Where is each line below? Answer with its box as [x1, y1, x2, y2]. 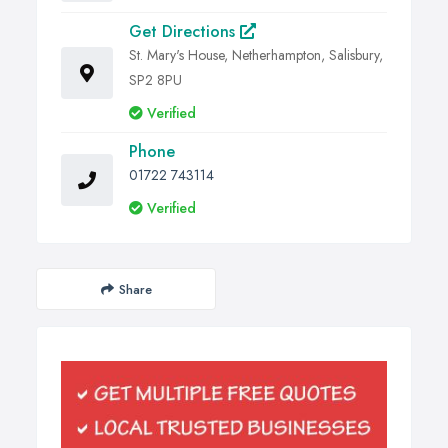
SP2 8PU [129, 70, 182, 91]
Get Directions [129, 20, 240, 44]
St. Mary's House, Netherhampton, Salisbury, [129, 45, 383, 66]
